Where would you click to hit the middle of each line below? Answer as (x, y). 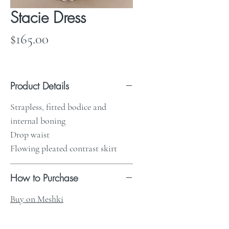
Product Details (40, 86)
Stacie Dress (48, 17)
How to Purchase (44, 178)
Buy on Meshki (37, 199)
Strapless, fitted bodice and (58, 107)
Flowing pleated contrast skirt (64, 148)
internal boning (38, 121)
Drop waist (30, 134)
